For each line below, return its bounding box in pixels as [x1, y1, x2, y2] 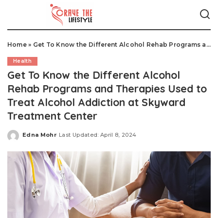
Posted [22, 135, 45, 142]
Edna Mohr [22, 131, 57, 138]
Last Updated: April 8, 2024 [59, 131, 137, 138]
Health [13, 58, 32, 64]
